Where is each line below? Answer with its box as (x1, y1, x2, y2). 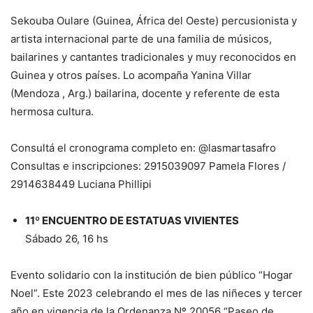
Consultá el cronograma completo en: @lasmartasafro (10, 141, 276, 155)
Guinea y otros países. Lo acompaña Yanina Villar (10, 68, 252, 82)
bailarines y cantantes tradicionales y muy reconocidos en (10, 50, 296, 64)
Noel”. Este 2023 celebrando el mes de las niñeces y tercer (10, 286, 303, 300)
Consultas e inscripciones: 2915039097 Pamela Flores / (10, 159, 286, 173)
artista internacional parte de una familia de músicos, (10, 32, 272, 46)
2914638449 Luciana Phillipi (10, 177, 152, 191)
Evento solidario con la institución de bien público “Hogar (10, 268, 293, 282)
